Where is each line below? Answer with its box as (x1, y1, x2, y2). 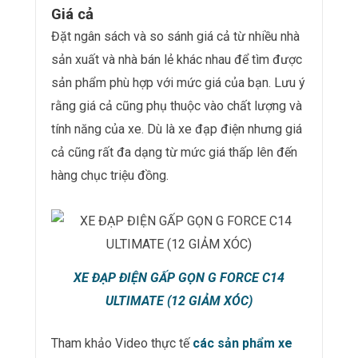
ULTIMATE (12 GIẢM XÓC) (105, 292, 253, 308)
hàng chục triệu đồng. (51, 167, 169, 183)
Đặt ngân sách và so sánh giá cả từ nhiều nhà (51, 28, 300, 44)
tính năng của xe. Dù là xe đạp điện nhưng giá (51, 121, 302, 137)
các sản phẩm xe (193, 335, 292, 351)
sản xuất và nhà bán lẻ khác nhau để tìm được (51, 51, 302, 67)
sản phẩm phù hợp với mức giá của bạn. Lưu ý (51, 74, 305, 90)
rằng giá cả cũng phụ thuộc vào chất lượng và (51, 97, 302, 113)
